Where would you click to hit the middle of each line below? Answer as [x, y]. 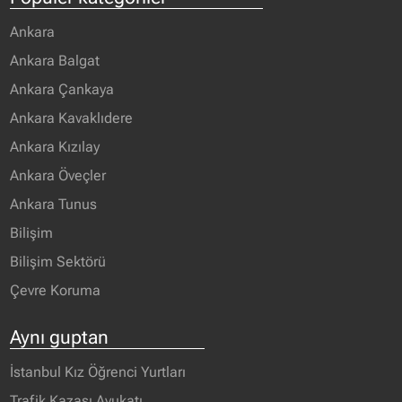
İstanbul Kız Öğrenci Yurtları [98, 371]
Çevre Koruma [56, 290]
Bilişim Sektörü [58, 261]
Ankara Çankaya [62, 89]
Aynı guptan [60, 336]
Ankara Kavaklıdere [72, 118]
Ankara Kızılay [55, 146]
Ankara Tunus [54, 204]
